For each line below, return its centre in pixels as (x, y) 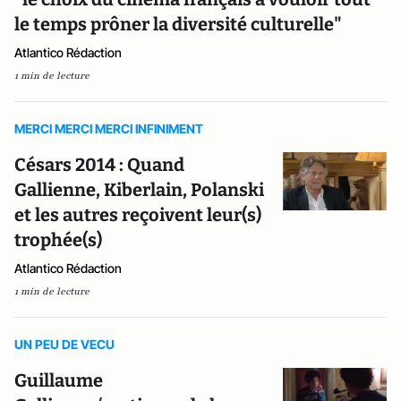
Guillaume (59, 380)
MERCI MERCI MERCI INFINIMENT (109, 128)
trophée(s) (58, 240)
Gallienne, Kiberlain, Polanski (139, 190)
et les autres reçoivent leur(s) (138, 215)
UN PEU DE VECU (64, 344)
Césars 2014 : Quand (99, 165)
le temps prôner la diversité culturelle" (178, 24)
